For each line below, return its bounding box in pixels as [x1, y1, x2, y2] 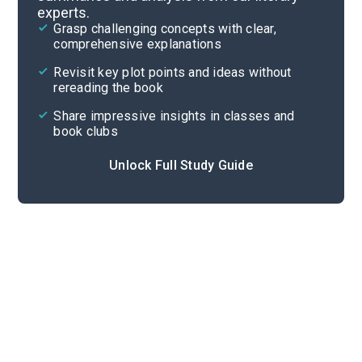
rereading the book [53, 80, 163, 95]
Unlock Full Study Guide [109, 157, 253, 173]
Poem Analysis [144, 5, 238, 20]
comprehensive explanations [53, 36, 221, 52]
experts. [37, 4, 90, 21]
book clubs [53, 124, 118, 139]
